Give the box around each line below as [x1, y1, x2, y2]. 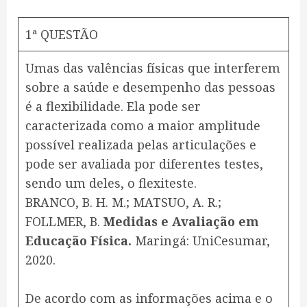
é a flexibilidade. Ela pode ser [25, 98, 201, 115]
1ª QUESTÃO [25, 26, 98, 43]
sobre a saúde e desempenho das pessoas [25, 79, 275, 96]
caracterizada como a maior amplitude [25, 117, 260, 134]
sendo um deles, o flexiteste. [25, 175, 197, 192]
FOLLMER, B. [25, 213, 103, 230]
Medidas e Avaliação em [103, 213, 259, 230]
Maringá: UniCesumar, [132, 232, 270, 249]
